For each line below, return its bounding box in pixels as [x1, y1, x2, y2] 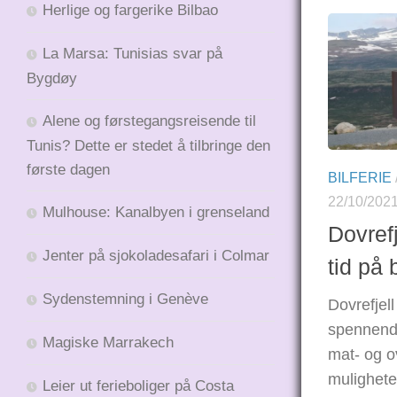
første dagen [27, 160, 110, 178]
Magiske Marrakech [43, 333, 174, 351]
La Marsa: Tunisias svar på [43, 44, 222, 62]
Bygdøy [27, 69, 77, 87]
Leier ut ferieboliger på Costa [43, 377, 234, 394]
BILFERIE [328, 170, 392, 186]
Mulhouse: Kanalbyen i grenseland [43, 203, 269, 221]
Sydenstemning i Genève [43, 290, 213, 307]
